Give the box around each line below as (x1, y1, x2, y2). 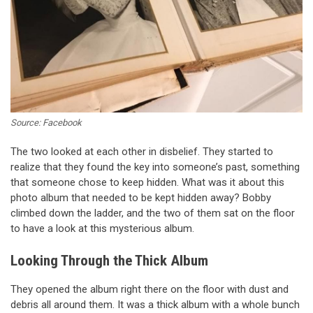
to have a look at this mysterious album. (10, 222, 194, 235)
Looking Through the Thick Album (10, 252, 208, 269)
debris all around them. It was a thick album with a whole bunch (10, 298, 300, 312)
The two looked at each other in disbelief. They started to (10, 145, 273, 159)
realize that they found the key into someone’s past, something (10, 161, 300, 174)
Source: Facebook (10, 117, 82, 129)
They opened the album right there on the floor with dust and (10, 283, 289, 296)
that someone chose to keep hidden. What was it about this (10, 176, 284, 189)
